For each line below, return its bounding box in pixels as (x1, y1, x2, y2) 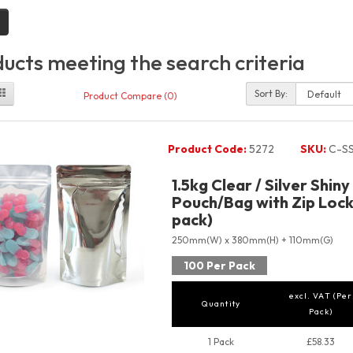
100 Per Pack (183, 258, 255, 273)
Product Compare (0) (83, 89, 177, 102)
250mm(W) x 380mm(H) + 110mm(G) (171, 234, 333, 247)
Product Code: (167, 142, 247, 157)
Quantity (202, 299, 240, 310)
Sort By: (255, 87, 288, 100)
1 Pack (208, 336, 234, 348)
